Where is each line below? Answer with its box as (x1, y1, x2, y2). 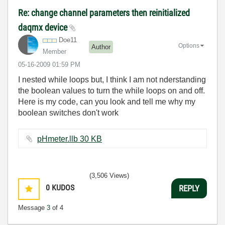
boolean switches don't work (18, 108, 119, 117)
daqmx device (18, 22, 69, 33)
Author (91, 43, 110, 51)
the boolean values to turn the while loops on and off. (18, 86, 205, 95)
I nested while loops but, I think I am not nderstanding (18, 75, 206, 84)
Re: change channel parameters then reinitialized (18, 8, 190, 18)
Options (178, 42, 199, 49)
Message (18, 204, 47, 211)
